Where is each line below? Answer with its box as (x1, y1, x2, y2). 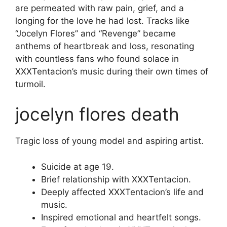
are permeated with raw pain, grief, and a (15, 3, 184, 13)
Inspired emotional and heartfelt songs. (41, 212, 201, 222)
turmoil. (15, 79, 46, 89)
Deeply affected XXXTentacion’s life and (41, 186, 204, 197)
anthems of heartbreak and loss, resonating (15, 41, 194, 51)
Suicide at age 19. (41, 161, 114, 172)
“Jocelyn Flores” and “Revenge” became (15, 28, 176, 39)
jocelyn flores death (15, 103, 179, 125)
